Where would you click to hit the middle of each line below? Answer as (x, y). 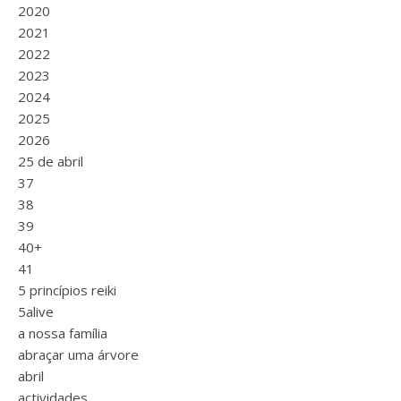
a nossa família (63, 333)
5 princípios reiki (67, 290)
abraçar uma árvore (78, 354)
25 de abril (51, 161)
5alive (36, 311)
